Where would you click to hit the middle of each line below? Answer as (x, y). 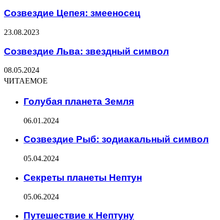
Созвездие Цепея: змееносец (72, 13)
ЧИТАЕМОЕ (26, 81)
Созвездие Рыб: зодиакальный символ (116, 139)
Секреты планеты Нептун (83, 177)
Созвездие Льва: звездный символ (86, 51)
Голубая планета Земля (79, 101)
